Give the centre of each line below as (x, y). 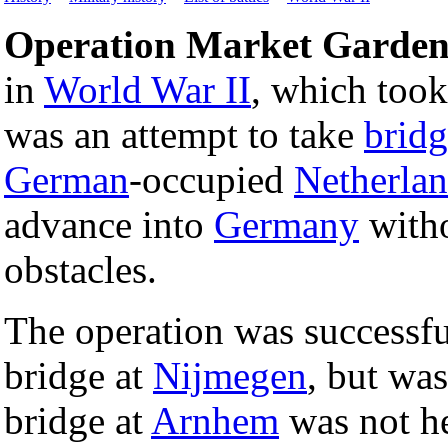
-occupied (211, 179)
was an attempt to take (184, 134)
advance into (109, 224)
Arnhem (215, 420)
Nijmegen (230, 375)
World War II (147, 89)
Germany (286, 224)
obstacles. (80, 269)
